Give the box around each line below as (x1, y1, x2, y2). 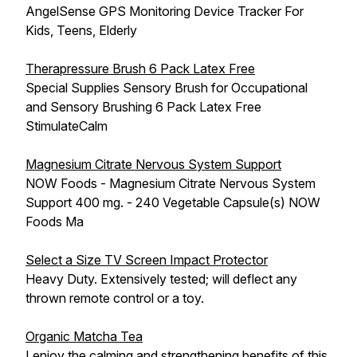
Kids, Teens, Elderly (25, 22, 137, 38)
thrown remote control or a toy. (25, 290, 204, 306)
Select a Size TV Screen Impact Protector (25, 252, 268, 268)
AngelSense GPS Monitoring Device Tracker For (25, 3, 304, 19)
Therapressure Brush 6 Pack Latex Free (25, 61, 255, 76)
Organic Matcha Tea (25, 328, 143, 344)
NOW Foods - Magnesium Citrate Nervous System (25, 175, 316, 191)
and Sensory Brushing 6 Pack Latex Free (25, 99, 261, 115)
